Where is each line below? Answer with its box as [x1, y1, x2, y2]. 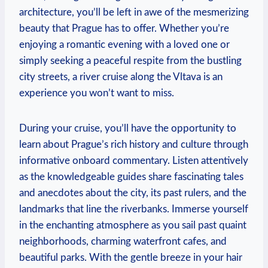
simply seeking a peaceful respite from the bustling [19, 55, 242, 66]
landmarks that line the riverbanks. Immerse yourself [19, 203, 248, 214]
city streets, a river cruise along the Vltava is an [19, 71, 223, 82]
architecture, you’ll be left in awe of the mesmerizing [19, 7, 249, 17]
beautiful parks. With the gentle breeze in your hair [19, 252, 242, 263]
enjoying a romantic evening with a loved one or [19, 39, 230, 50]
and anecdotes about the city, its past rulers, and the [19, 187, 246, 198]
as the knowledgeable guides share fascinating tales [19, 171, 243, 182]
